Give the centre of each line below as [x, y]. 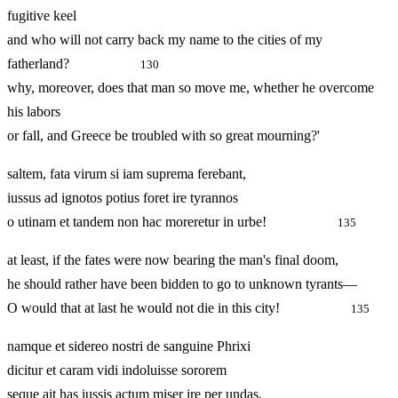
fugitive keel [42, 16]
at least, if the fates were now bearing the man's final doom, [173, 260]
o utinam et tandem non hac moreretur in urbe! [172, 222]
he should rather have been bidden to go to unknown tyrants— [182, 284]
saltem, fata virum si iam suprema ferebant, [127, 174]
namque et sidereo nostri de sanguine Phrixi [129, 346]
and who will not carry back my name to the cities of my [165, 40]
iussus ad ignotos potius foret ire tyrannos [123, 198]
